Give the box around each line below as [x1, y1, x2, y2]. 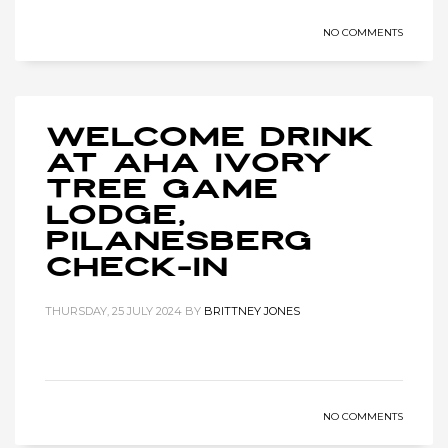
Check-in [45, 251, 228, 286]
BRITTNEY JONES [204, 304, 300, 318]
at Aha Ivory [45, 147, 332, 182]
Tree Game [45, 173, 278, 208]
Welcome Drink [45, 121, 373, 156]
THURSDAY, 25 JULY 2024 [45, 304, 182, 318]
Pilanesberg [45, 225, 312, 260]
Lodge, [45, 199, 186, 234]
